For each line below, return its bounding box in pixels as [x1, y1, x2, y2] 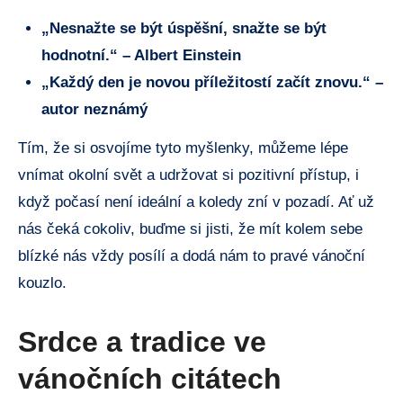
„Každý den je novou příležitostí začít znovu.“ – [40, 73, 383, 91]
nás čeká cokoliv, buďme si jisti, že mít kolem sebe [18, 219, 363, 237]
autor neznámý [40, 100, 148, 118]
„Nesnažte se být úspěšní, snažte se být [40, 19, 327, 37]
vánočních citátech [18, 362, 282, 395]
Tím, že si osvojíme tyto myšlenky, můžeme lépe [18, 139, 348, 157]
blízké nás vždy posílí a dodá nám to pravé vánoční [18, 246, 365, 264]
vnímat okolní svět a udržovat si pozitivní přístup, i [18, 166, 359, 184]
